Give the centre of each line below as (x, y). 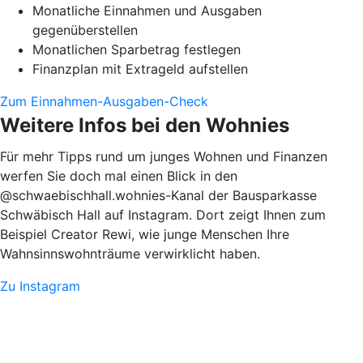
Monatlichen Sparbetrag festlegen (137, 50)
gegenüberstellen (85, 30)
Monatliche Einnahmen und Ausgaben (147, 11)
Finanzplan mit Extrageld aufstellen (140, 69)
